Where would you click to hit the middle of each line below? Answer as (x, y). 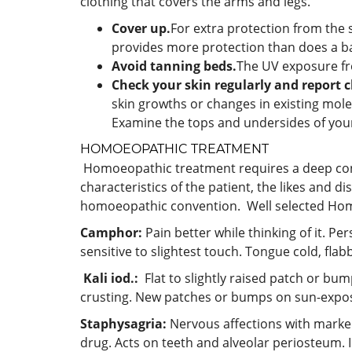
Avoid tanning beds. (174, 66)
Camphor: (111, 233)
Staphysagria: (125, 324)
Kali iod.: (112, 278)
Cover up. (141, 28)
